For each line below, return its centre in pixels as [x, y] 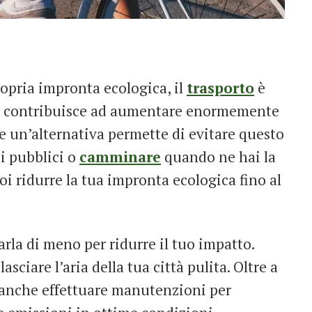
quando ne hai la [218, 156]
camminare [120, 156]
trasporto [220, 87]
